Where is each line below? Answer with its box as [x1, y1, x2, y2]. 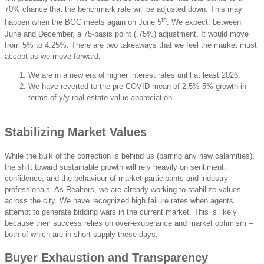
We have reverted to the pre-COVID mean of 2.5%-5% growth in [28, 81, 246, 91]
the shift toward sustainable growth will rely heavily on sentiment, [5, 162, 226, 171]
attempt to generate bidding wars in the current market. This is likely [5, 207, 237, 216]
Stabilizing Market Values [5, 125, 147, 138]
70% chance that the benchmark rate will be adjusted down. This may [5, 5, 242, 14]
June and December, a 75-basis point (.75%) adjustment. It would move [5, 29, 249, 38]
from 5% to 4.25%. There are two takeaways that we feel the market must [5, 40, 257, 49]
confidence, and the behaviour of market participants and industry [5, 173, 228, 183]
